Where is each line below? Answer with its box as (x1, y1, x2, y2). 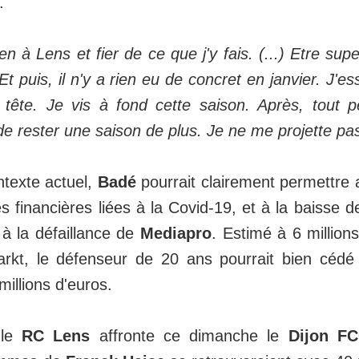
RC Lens (21, 327, 91, 345)
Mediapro (140, 224, 212, 243)
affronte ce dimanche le (90, 327, 288, 345)
